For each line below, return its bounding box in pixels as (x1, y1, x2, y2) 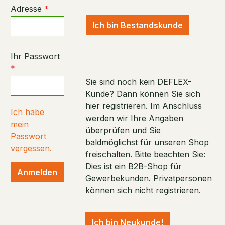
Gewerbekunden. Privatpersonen (85, 173, 212, 183)
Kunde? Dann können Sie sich (85, 89, 201, 99)
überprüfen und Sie (85, 125, 161, 135)
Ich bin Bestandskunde (92, 20, 183, 30)
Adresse (11, 4, 44, 14)
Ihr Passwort (11, 51, 60, 61)
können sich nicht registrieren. (85, 185, 201, 195)
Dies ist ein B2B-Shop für (85, 161, 182, 171)
